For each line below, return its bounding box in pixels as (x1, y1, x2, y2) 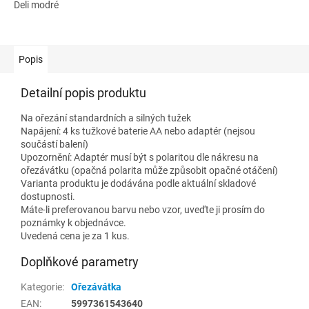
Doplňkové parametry (21, 254, 139, 269)
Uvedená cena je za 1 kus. (21, 230, 130, 241)
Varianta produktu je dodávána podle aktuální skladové (21, 177, 256, 189)
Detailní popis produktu (21, 85, 146, 100)
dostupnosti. (21, 190, 75, 202)
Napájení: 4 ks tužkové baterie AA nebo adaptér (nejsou (21, 125, 255, 137)
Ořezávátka (71, 281, 121, 292)
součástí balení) (21, 138, 88, 150)
